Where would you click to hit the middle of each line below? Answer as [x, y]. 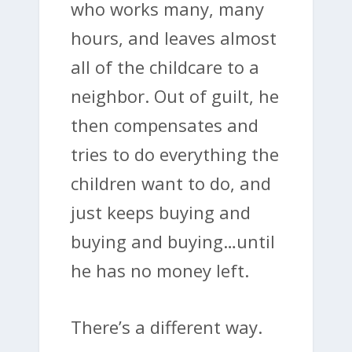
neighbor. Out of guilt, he [175, 96]
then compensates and [165, 125]
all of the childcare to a [165, 67]
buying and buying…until [173, 242]
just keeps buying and [161, 213]
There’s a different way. [167, 327]
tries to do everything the [175, 154]
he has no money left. [160, 271]
